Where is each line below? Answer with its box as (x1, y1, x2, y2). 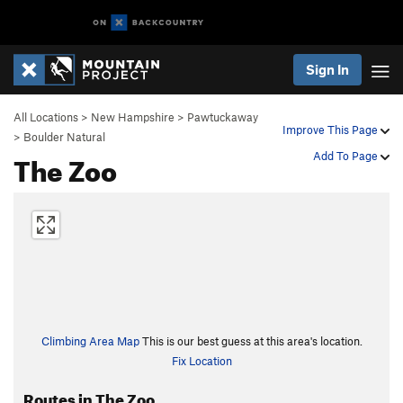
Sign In (306, 61, 349, 77)
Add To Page (313, 148, 381, 163)
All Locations (13, 110, 78, 124)
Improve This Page (282, 122, 381, 137)
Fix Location (171, 354, 232, 368)
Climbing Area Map (40, 334, 139, 348)
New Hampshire (91, 110, 175, 124)
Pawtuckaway (187, 110, 258, 124)
